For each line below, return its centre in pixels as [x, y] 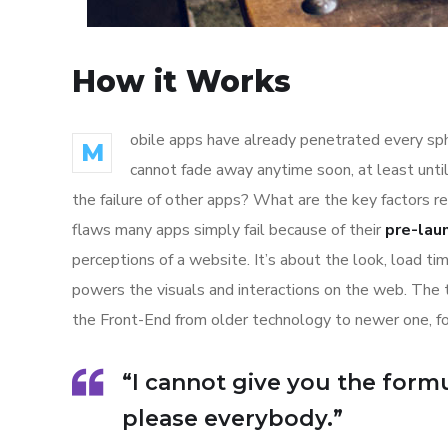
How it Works [181, 81]
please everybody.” [232, 418]
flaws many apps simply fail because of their [228, 230]
